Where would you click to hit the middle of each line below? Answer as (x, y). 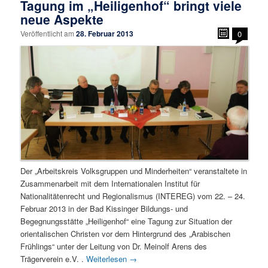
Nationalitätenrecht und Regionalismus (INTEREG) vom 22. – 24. (133, 196)
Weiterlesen (108, 258)
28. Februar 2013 (105, 34)
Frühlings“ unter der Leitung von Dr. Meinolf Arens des (114, 246)
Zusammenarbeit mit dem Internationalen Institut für (110, 183)
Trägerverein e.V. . (54, 258)
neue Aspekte (62, 19)
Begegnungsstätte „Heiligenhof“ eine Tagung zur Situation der (127, 221)
